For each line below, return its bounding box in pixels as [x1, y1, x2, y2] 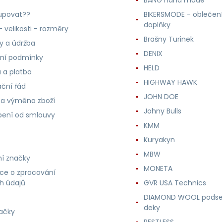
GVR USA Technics [143, 177, 206, 188]
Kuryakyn [143, 134, 175, 145]
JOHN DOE [143, 91, 178, 102]
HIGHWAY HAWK [143, 77, 197, 87]
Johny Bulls [143, 106, 181, 116]
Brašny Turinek [143, 34, 194, 44]
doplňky [143, 19, 170, 30]
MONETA [143, 163, 172, 173]
